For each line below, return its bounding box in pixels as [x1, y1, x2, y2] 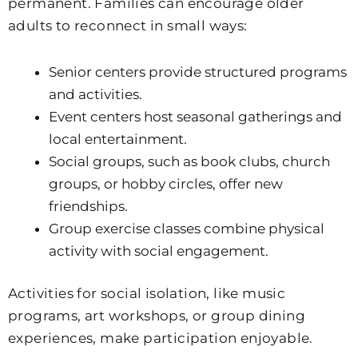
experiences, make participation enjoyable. [8, 330, 313, 347]
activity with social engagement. [49, 242, 268, 259]
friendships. [49, 197, 128, 214]
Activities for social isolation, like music [8, 285, 286, 302]
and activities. [49, 86, 142, 102]
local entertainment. [49, 130, 187, 147]
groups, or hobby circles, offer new [49, 175, 283, 192]
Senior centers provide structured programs [49, 63, 347, 80]
